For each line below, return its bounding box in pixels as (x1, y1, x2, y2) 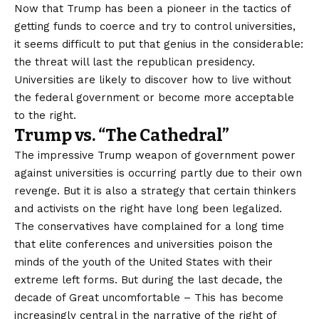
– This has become (180, 291, 283, 304)
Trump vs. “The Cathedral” (14, 125, 229, 145)
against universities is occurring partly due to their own (14, 166, 302, 179)
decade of (14, 291, 69, 304)
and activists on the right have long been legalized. (14, 202, 282, 215)
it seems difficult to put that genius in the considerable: (14, 37, 303, 51)
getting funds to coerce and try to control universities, (14, 19, 296, 33)
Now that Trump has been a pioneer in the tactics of (14, 1, 291, 15)
